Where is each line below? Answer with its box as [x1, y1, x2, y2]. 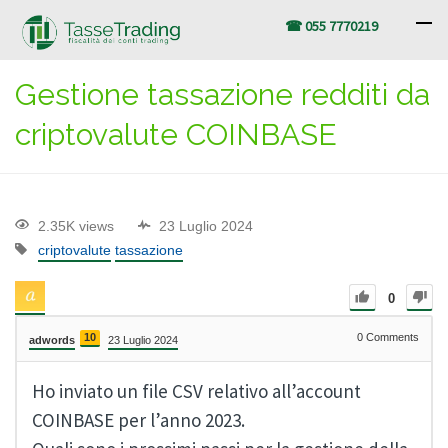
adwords [29, 333, 75, 346]
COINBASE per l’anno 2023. [32, 407, 245, 432]
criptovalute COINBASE [15, 117, 337, 152]
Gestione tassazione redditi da [15, 77, 430, 112]
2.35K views [38, 218, 114, 235]
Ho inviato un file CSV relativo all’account [32, 378, 361, 403]
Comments [363, 330, 419, 343]
